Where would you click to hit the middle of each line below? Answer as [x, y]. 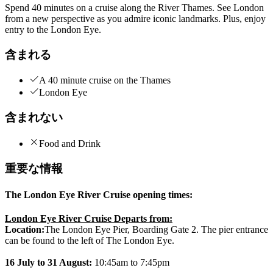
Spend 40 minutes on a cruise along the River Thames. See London [134, 7]
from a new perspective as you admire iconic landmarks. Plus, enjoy [135, 18]
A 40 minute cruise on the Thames [105, 80]
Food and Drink [70, 143]
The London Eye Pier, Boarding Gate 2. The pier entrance [156, 230]
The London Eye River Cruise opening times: [99, 194]
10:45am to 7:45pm [131, 263]
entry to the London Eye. [53, 29]
